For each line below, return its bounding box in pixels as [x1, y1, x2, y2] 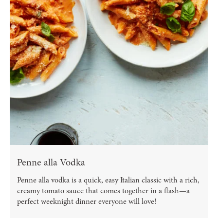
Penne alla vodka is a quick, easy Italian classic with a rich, [17, 175, 200, 186]
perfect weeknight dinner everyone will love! [17, 196, 156, 207]
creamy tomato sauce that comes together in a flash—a [17, 185, 190, 197]
